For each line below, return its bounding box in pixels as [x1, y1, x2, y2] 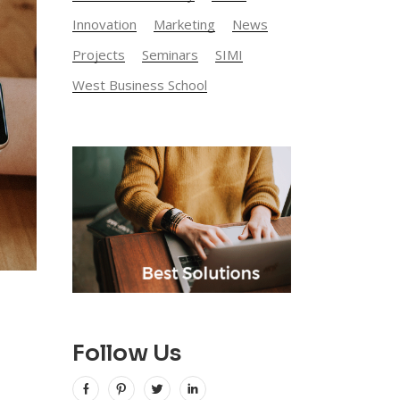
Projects [72, 45, 125, 63]
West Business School [72, 75, 207, 94]
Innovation [72, 14, 137, 33]
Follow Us [72, 338, 181, 367]
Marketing [154, 14, 215, 33]
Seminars [142, 45, 198, 63]
